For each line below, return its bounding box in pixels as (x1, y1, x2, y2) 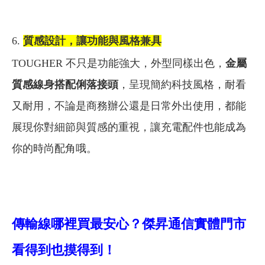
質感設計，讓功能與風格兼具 (23, 35, 161, 47)
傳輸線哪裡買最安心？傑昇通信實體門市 (12, 216, 246, 232)
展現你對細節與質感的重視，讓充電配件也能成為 (12, 121, 246, 134)
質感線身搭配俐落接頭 (12, 79, 118, 91)
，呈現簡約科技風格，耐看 (118, 79, 246, 91)
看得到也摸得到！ (12, 243, 116, 258)
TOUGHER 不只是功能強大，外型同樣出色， (12, 57, 225, 70)
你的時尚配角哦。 (12, 143, 97, 155)
